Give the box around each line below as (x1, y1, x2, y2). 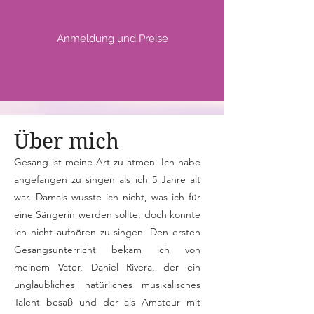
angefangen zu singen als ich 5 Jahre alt (14, 173, 200, 186)
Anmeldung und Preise (57, 32, 168, 45)
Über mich (14, 129, 119, 153)
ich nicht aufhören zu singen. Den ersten (14, 226, 200, 238)
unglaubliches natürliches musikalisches (14, 278, 200, 291)
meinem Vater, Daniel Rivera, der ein (14, 261, 200, 273)
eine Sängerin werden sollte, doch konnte (14, 208, 200, 221)
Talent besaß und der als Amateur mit (14, 296, 200, 308)
